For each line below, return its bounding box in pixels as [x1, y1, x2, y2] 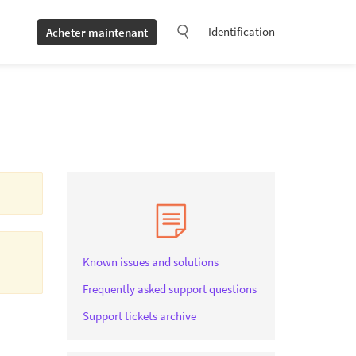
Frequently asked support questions [82, 281, 257, 296]
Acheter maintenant [46, 24, 148, 40]
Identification [208, 24, 275, 39]
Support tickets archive [82, 308, 196, 323]
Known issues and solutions [82, 254, 219, 269]
